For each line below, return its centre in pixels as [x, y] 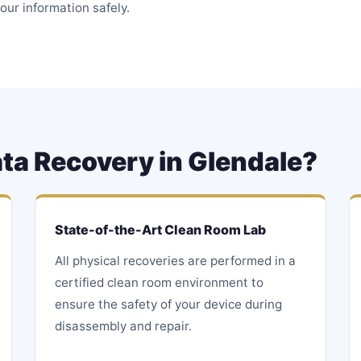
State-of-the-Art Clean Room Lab [160, 230]
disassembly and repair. [123, 326]
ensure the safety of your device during [168, 304]
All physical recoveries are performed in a [175, 261]
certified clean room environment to [159, 282]
